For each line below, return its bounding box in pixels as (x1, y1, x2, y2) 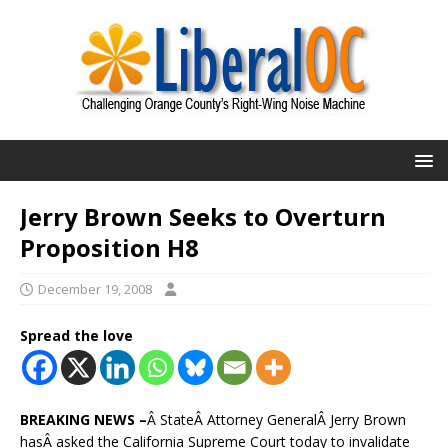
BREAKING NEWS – (20, 410, 147, 429)
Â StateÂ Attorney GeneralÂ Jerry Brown (147, 410, 406, 429)
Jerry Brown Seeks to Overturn (20, 200, 386, 233)
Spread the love (20, 326, 133, 345)
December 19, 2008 (38, 280, 152, 298)
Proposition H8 (20, 231, 199, 264)
